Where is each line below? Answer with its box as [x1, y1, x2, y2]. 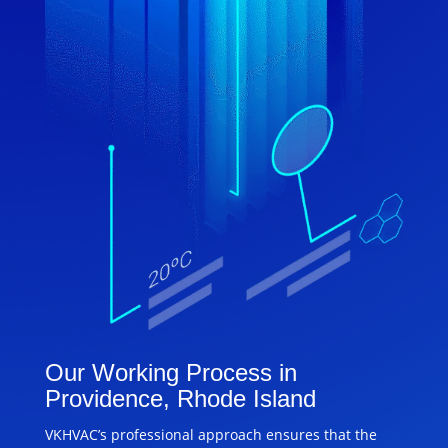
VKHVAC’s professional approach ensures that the [44, 425, 377, 445]
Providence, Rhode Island [44, 385, 316, 413]
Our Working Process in [44, 359, 297, 387]
